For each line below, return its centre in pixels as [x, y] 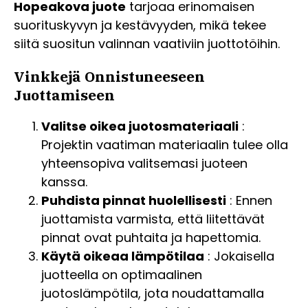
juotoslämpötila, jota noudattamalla [153, 293]
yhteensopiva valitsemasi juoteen [144, 163]
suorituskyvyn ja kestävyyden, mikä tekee [140, 25]
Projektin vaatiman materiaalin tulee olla [165, 144]
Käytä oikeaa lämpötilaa [123, 256]
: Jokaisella [239, 256]
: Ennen [249, 200]
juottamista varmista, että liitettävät [153, 219]
